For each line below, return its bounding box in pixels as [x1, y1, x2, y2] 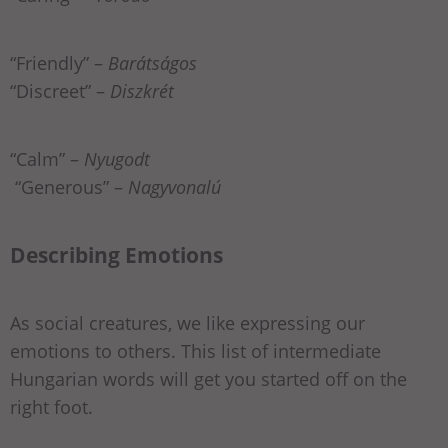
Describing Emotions [10, 239, 223, 269]
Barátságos [108, 50, 382, 75]
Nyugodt [84, 146, 380, 171]
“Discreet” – [10, 78, 110, 103]
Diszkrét [110, 78, 174, 103]
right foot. [10, 394, 98, 419]
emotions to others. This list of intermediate [10, 338, 381, 363]
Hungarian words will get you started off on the [10, 366, 407, 391]
